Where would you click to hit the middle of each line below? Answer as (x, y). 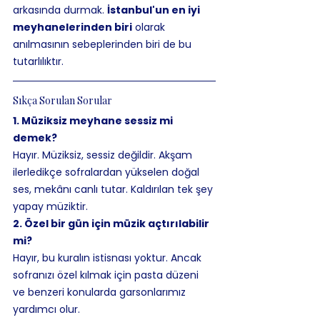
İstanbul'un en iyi (155, 10)
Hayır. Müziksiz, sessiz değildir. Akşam (104, 155)
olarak (150, 27)
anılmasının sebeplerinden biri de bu (104, 44)
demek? (35, 138)
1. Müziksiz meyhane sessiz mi (94, 121)
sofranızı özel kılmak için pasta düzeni (107, 275)
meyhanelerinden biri (72, 27)
